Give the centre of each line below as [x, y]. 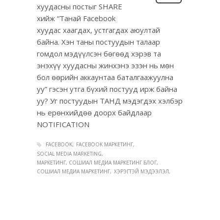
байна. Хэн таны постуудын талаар [98, 41]
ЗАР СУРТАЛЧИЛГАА [128, 209]
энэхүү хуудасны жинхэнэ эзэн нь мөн [105, 65]
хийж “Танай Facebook [76, 18]
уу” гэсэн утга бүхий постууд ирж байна [107, 89]
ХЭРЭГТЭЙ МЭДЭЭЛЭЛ [141, 172]
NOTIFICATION [63, 124]
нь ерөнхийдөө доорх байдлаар [94, 112]
